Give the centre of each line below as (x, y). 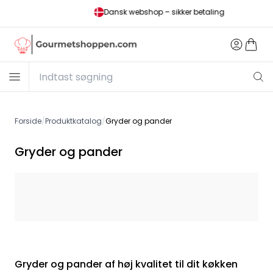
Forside (28, 121)
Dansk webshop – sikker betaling (141, 12)
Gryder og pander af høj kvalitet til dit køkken (126, 264)
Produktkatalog (73, 121)
